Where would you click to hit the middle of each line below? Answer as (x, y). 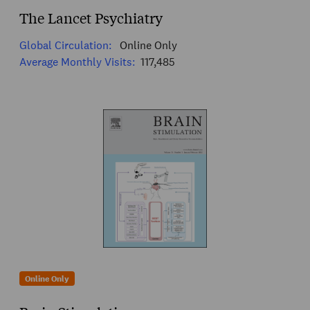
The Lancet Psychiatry (91, 17)
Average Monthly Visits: (77, 62)
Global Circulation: (65, 45)
